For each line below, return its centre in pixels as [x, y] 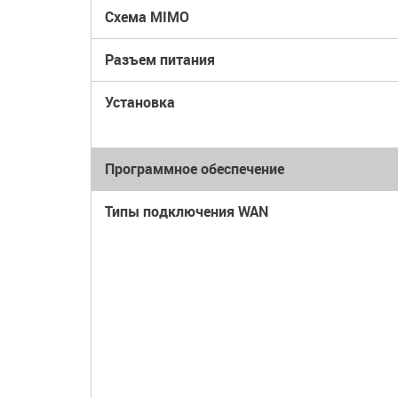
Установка [140, 102]
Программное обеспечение [195, 169]
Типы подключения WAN [187, 211]
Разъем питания [160, 60]
